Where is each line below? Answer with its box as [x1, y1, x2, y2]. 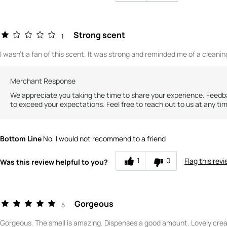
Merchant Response [10, 75, 75, 86]
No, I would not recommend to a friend [42, 133, 166, 143]
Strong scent [73, 29, 126, 41]
